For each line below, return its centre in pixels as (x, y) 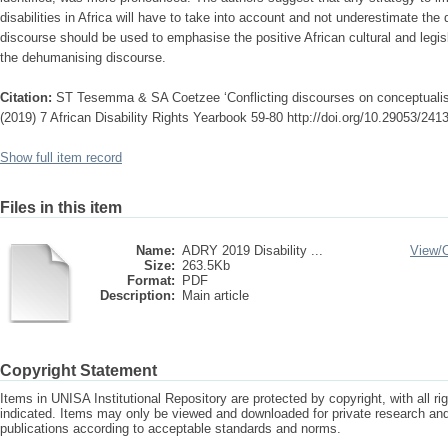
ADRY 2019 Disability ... (252, 250)
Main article (215, 295)
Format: (151, 280)
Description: (137, 295)
